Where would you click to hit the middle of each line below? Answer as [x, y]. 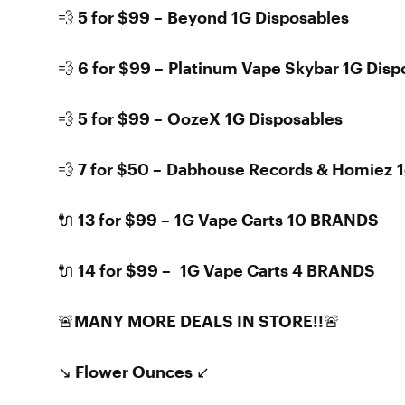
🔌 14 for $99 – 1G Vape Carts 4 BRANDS [217, 270]
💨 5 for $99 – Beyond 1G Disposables [203, 17]
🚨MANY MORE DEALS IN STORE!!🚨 [199, 321]
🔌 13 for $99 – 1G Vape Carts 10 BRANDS [218, 220]
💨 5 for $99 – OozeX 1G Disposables [200, 118]
